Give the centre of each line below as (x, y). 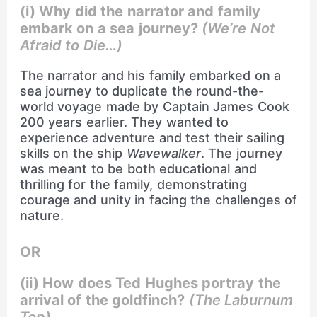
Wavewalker (163, 153)
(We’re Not (238, 28)
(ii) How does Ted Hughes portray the (150, 283)
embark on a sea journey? (109, 28)
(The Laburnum (241, 300)
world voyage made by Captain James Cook (154, 106)
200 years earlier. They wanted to (124, 122)
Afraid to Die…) (71, 45)
